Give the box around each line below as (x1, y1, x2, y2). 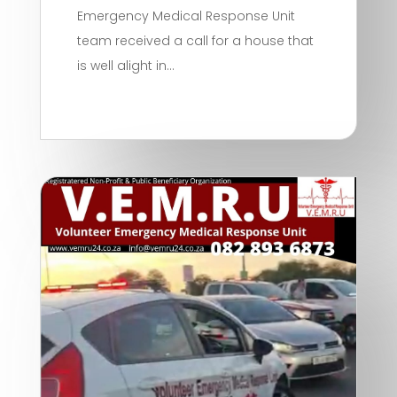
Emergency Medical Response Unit (77, 6, 296, 25)
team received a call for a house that (77, 31, 315, 50)
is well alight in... (77, 56, 175, 74)
